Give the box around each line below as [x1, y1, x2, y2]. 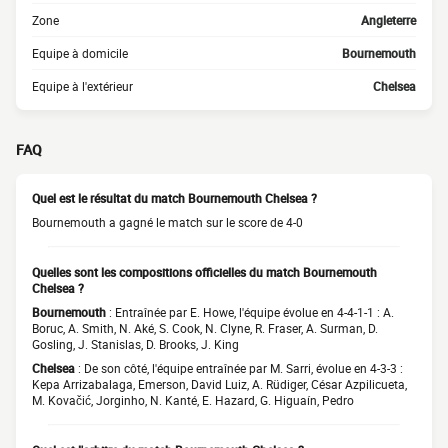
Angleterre [361, 12, 416, 28]
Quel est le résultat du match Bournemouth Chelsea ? [32, 190, 317, 206]
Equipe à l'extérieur [32, 78, 133, 94]
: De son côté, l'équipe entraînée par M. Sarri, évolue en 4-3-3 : [75, 360, 403, 376]
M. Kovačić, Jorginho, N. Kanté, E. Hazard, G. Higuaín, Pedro [32, 392, 354, 408]
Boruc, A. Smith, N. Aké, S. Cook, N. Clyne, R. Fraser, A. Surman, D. [32, 320, 378, 336]
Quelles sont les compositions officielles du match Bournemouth [32, 264, 377, 280]
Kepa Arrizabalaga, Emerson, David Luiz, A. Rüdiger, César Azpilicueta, [32, 376, 407, 392]
